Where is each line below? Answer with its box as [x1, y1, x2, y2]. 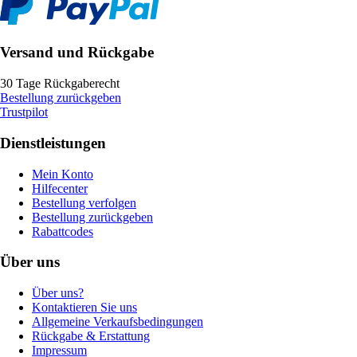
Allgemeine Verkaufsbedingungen [32, 315, 203, 329]
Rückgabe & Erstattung [32, 329, 150, 343]
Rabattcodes [32, 224, 93, 238]
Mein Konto [32, 167, 93, 181]
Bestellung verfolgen [32, 195, 136, 210]
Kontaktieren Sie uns [32, 300, 137, 315]
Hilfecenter [32, 181, 88, 195]
